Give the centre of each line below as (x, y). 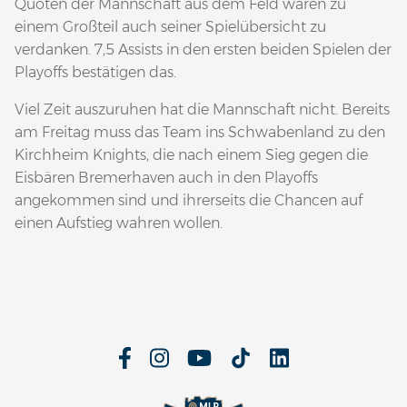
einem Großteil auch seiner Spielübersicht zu (170, 27)
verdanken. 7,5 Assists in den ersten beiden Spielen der (203, 50)
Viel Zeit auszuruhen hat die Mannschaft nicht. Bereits (202, 110)
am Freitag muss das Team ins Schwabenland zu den (200, 133)
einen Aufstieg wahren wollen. (119, 223)
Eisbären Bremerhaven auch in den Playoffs (166, 178)
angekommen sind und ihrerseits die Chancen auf (189, 201)
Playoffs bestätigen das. (95, 73)
